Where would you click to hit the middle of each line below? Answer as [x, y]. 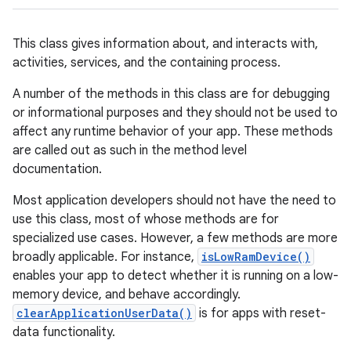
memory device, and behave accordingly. [127, 295]
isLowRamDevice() [256, 257]
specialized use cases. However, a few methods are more [175, 238]
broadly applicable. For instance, [105, 257]
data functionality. [64, 332]
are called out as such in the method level [130, 150]
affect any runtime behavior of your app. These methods [173, 132]
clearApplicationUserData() [104, 313]
